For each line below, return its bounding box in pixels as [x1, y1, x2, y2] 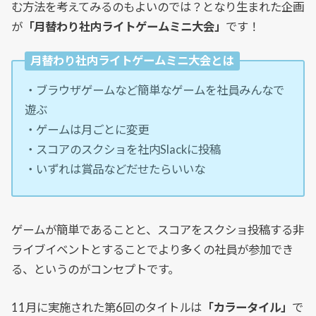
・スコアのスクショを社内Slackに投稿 [25, 142, 221, 157]
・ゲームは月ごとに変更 [25, 122, 150, 137]
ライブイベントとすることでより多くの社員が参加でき [11, 242, 294, 257]
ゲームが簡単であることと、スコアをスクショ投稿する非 [11, 222, 305, 237]
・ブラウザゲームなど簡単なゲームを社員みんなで [25, 83, 285, 97]
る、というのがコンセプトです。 [11, 262, 180, 276]
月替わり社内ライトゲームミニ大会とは [30, 54, 234, 68]
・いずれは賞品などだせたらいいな [25, 162, 206, 176]
